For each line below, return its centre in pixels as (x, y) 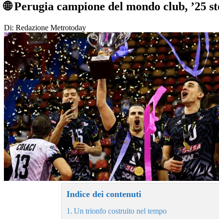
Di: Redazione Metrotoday (45, 27)
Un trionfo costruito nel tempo (120, 211)
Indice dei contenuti (104, 194)
